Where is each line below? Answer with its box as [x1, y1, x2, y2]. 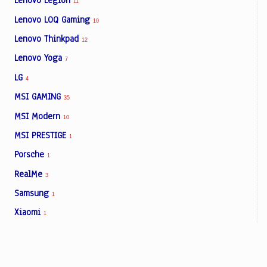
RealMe [14, 167, 45, 180]
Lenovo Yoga [14, 52, 65, 64]
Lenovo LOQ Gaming [14, 13, 93, 26]
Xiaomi [14, 206, 44, 219]
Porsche [14, 148, 47, 161]
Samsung [14, 187, 52, 200]
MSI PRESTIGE [14, 129, 69, 141]
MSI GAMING [14, 91, 64, 103]
